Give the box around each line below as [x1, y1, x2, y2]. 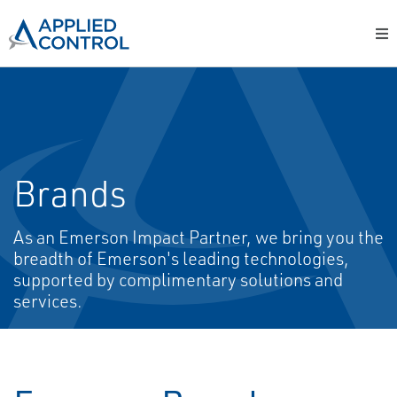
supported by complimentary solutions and [13, 269, 343, 291]
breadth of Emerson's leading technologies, [13, 247, 349, 269]
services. [13, 290, 86, 312]
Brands [13, 171, 127, 215]
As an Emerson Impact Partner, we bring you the [13, 226, 384, 248]
